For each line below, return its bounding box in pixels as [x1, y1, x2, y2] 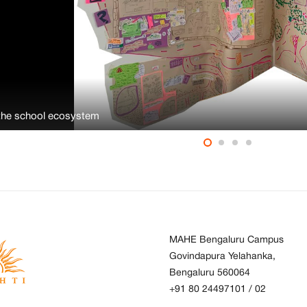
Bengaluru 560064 [169, 268, 250, 278]
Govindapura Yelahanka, [169, 251, 275, 261]
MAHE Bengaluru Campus [169, 235, 284, 245]
